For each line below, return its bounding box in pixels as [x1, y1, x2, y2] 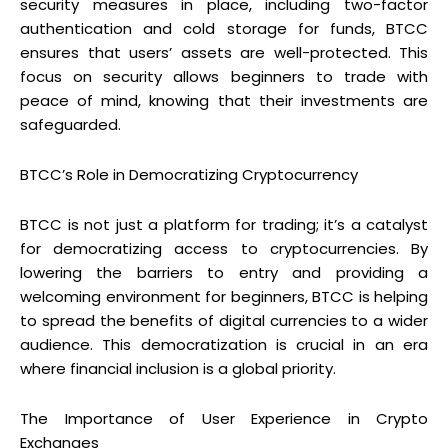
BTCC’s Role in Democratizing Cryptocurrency [20, 163, 358, 185]
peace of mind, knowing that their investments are [20, 89, 428, 111]
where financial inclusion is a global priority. [20, 357, 336, 379]
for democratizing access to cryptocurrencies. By [20, 237, 428, 259]
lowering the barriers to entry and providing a [20, 261, 428, 283]
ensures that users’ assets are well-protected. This [20, 41, 428, 63]
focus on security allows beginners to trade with [20, 65, 428, 87]
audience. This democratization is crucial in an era [20, 333, 428, 355]
